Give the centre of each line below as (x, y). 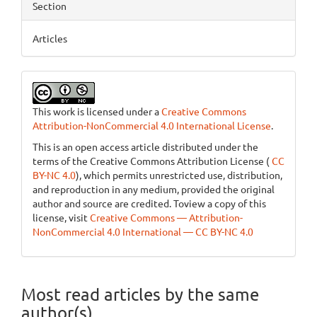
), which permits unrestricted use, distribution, (179, 174)
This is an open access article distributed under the (145, 146)
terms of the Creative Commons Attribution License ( (151, 160)
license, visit (61, 217)
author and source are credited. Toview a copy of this (149, 203)
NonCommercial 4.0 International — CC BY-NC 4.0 (143, 231)
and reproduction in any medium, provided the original (154, 189)
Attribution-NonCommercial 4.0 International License (152, 125)
